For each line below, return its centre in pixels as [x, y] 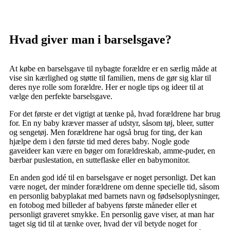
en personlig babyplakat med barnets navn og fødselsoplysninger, [114, 196]
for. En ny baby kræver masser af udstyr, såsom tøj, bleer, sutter [111, 123]
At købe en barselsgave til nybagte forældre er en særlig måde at [113, 68]
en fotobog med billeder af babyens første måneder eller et [103, 205]
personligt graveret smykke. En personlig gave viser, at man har [112, 214]
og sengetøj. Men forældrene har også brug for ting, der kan [106, 132]
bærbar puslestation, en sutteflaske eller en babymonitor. [100, 160]
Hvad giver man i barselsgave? [90, 39]
